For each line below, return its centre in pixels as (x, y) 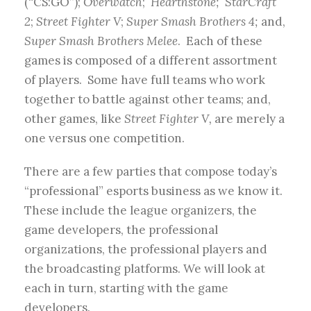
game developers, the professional (121, 230)
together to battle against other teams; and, (148, 100)
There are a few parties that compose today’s (151, 172)
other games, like (74, 119)
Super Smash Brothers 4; (194, 22)
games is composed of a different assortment (151, 61)
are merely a (248, 119)
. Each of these (220, 41)
